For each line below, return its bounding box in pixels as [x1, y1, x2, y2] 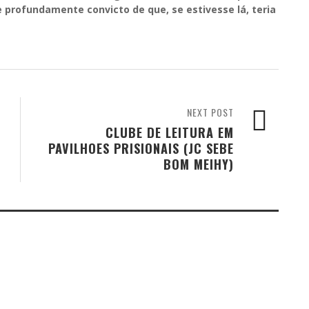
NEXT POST [187, 104, 234, 119]
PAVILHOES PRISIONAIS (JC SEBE [48, 138, 234, 157]
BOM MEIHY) [163, 154, 234, 173]
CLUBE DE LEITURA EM [106, 122, 234, 141]
